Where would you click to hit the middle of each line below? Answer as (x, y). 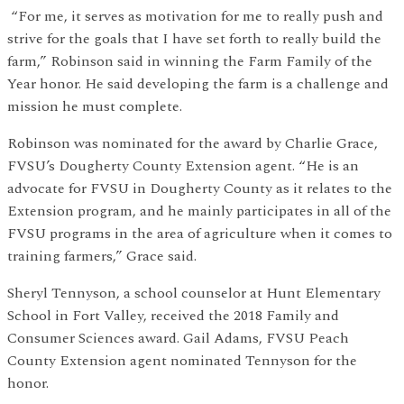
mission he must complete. (96, 107)
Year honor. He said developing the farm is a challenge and (198, 84)
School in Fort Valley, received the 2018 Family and (173, 316)
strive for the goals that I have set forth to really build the (194, 39)
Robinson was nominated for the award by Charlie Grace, (193, 144)
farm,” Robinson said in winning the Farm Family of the (190, 62)
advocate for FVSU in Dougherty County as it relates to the (200, 189)
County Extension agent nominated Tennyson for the (182, 361)
